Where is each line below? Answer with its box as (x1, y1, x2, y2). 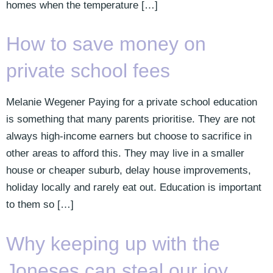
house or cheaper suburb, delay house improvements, (6, 165, 251, 177)
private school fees (6, 60, 170, 82)
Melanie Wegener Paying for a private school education (6, 96, 257, 108)
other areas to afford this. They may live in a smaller (6, 147, 244, 160)
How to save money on (6, 33, 206, 55)
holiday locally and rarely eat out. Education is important (6, 182, 261, 194)
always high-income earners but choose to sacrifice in (6, 130, 252, 143)
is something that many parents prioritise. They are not (6, 113, 255, 126)
